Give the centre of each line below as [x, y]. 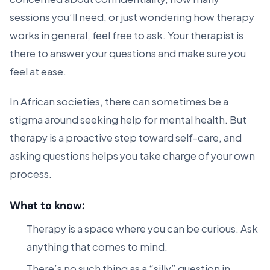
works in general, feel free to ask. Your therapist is [127, 34]
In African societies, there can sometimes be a [119, 101]
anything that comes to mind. [97, 246]
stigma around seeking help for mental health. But [128, 119]
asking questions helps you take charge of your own [132, 155]
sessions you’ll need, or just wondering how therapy [132, 16]
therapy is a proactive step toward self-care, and [126, 137]
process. [31, 173]
